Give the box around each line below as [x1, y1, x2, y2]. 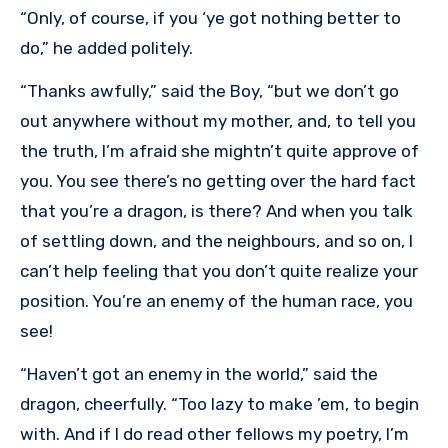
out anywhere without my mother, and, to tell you [20, 111, 416, 132]
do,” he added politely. [20, 38, 193, 59]
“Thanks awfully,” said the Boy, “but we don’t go [20, 81, 399, 102]
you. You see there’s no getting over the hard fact [20, 171, 416, 192]
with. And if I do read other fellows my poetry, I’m [20, 424, 409, 445]
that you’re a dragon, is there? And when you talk [20, 201, 413, 222]
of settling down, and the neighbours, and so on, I [20, 231, 413, 252]
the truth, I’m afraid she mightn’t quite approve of [20, 141, 419, 162]
